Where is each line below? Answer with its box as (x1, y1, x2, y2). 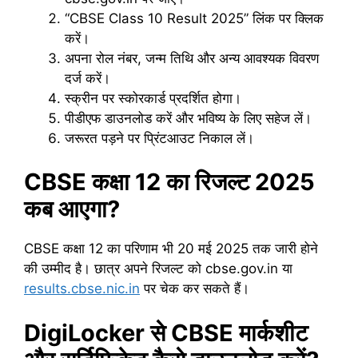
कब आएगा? (24, 195, 120, 224)
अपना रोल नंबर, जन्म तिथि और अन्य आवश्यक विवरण (65, 50, 319, 66)
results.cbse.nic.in (24, 280, 140, 297)
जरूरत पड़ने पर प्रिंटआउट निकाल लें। (65, 129, 254, 146)
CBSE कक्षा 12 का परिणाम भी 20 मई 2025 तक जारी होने (24, 241, 318, 257)
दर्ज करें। (65, 70, 110, 86)
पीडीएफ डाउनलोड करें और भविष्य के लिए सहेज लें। (65, 109, 312, 126)
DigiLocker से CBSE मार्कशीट (24, 318, 308, 347)
